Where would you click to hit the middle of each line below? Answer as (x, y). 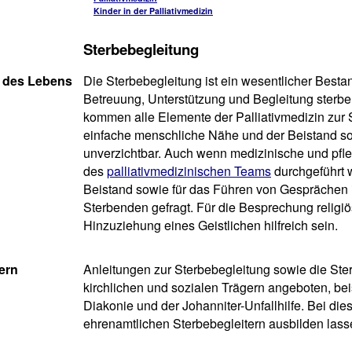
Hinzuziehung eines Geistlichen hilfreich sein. (211, 225)
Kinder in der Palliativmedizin (153, 11)
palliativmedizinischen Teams (189, 171)
